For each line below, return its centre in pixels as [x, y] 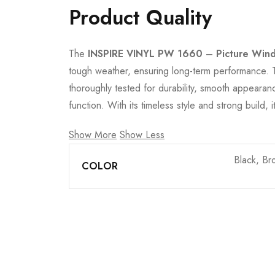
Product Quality [140, 17]
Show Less [142, 135]
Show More [93, 135]
